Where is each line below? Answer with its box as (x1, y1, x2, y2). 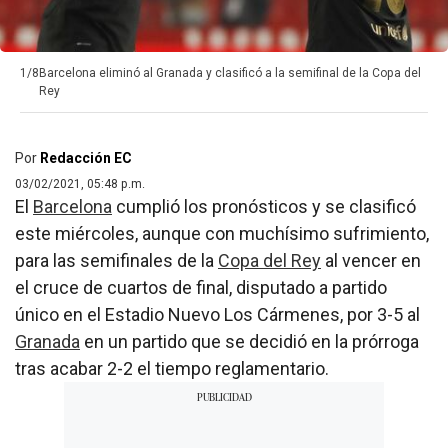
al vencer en (321, 249, 421, 271)
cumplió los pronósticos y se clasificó (112, 195, 416, 217)
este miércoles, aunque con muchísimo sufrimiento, (15, 222, 429, 244)
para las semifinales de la (15, 249, 218, 271)
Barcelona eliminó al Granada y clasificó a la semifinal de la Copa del (39, 65, 421, 80)
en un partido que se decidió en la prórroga (80, 330, 419, 352)
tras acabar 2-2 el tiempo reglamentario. (15, 357, 329, 379)
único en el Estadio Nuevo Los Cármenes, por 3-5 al (15, 303, 420, 325)
